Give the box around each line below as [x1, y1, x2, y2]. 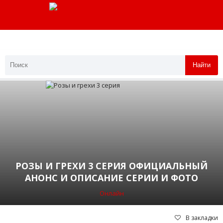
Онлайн [99, 188, 124, 198]
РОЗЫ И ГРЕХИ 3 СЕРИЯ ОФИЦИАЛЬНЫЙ [15, 159, 208, 172]
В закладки [186, 213, 218, 222]
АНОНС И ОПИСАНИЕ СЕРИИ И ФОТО [25, 171, 198, 184]
